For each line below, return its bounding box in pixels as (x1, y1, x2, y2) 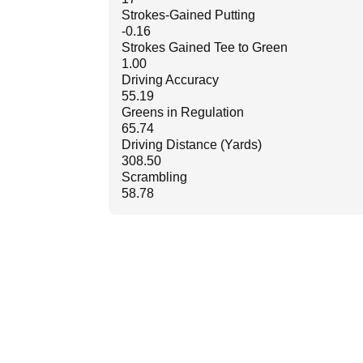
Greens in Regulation (122, 105, 244, 120)
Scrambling (122, 170, 187, 185)
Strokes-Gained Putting (122, 8, 255, 23)
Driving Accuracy (122, 73, 219, 88)
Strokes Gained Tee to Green (122, 41, 288, 55)
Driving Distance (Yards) (122, 138, 262, 152)
